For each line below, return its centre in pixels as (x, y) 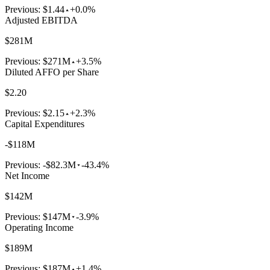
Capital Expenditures (45, 124)
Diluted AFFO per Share (52, 72)
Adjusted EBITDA (41, 20)
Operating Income (39, 228)
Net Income (27, 176)
